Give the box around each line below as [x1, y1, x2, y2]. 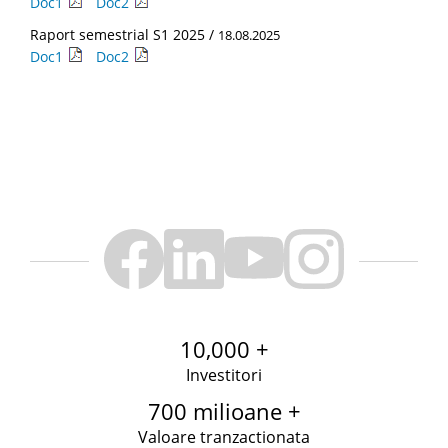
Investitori [186, 364, 262, 386]
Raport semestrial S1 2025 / [30, 24, 218, 44]
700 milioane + [147, 396, 301, 426]
